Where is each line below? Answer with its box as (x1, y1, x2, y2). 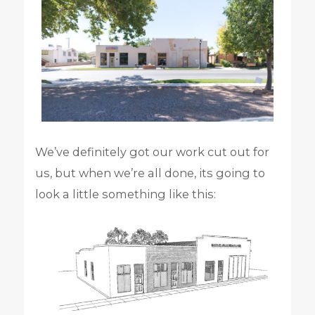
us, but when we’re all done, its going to (34, 165, 265, 180)
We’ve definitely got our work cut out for (34, 144, 269, 159)
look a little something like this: (34, 186, 216, 201)
